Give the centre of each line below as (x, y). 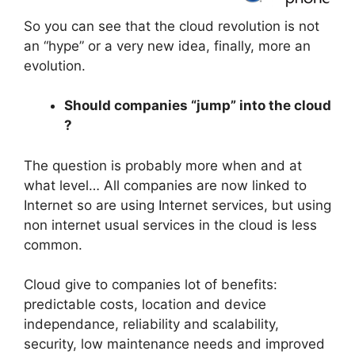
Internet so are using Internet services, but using (177, 205)
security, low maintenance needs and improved (174, 344)
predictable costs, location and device (145, 305)
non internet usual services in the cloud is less (170, 225)
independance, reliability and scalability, (151, 324)
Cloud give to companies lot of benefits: (151, 285)
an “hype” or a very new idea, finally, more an (167, 46)
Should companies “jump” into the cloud (198, 106)
